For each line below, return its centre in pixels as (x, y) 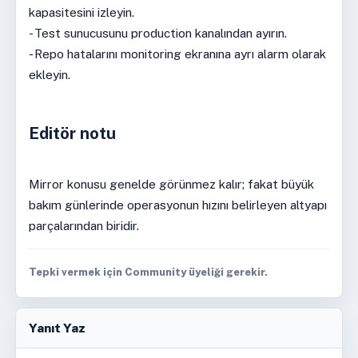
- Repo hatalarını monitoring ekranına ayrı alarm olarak (177, 54)
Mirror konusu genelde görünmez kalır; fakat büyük (171, 184)
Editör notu (72, 133)
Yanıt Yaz (57, 328)
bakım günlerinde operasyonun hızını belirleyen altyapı (177, 205)
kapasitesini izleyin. (81, 12)
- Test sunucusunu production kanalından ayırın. (157, 33)
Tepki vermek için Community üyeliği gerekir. (148, 272)
